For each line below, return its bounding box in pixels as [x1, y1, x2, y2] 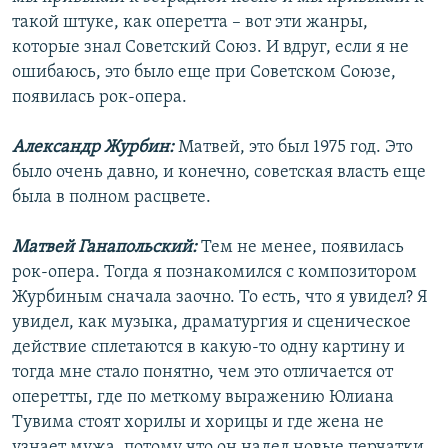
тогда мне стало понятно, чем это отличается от [12, 363, 393, 383]
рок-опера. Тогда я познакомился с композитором [12, 263, 417, 283]
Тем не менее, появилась [201, 238, 404, 258]
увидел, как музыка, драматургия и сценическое [12, 313, 411, 333]
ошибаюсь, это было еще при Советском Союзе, [12, 63, 396, 83]
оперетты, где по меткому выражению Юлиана [12, 388, 394, 408]
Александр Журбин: [12, 138, 178, 158]
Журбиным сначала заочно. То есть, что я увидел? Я [12, 288, 428, 308]
